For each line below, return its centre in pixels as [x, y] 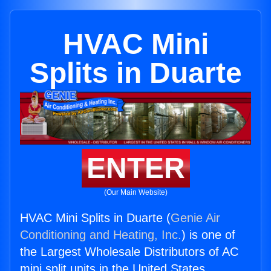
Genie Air [195, 218]
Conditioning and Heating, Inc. [101, 235]
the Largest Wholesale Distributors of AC [129, 252]
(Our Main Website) [135, 193]
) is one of [208, 235]
